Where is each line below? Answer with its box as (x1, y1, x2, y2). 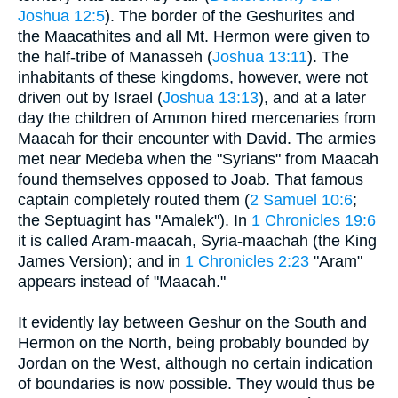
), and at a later (259, 88, 366, 107)
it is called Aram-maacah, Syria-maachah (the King (18, 231, 377, 250)
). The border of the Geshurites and (105, 6, 354, 25)
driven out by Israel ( (18, 88, 163, 107)
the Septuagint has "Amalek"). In (18, 211, 251, 229)
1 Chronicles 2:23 (185, 251, 309, 270)
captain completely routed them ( (18, 190, 250, 209)
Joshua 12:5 (18, 6, 105, 25)
